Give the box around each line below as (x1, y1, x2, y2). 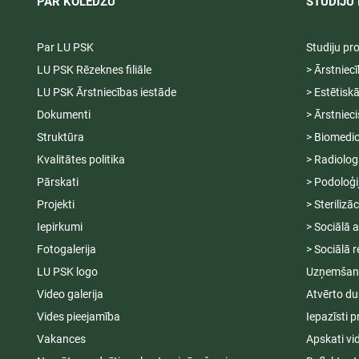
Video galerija (36, 288, 103, 301)
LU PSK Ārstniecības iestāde (36, 86, 176, 99)
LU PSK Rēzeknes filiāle (36, 63, 151, 77)
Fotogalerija (36, 243, 96, 256)
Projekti (36, 198, 75, 212)
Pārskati (36, 175, 79, 189)
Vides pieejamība (36, 310, 120, 324)
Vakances (36, 333, 86, 346)
